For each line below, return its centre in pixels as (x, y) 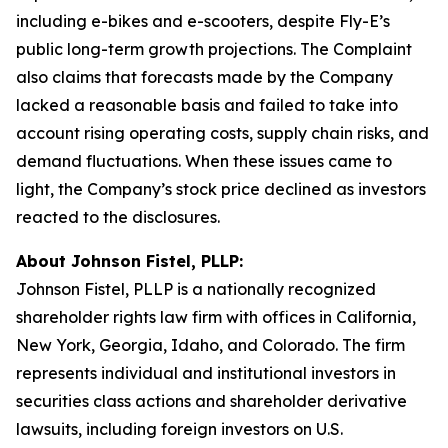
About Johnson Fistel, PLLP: (129, 261)
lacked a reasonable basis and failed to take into (207, 105)
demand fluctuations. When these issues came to (204, 161)
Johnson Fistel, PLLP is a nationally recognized (196, 289)
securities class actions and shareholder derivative (211, 401)
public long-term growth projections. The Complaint (214, 49)
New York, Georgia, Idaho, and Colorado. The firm (210, 345)
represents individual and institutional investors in (206, 373)
